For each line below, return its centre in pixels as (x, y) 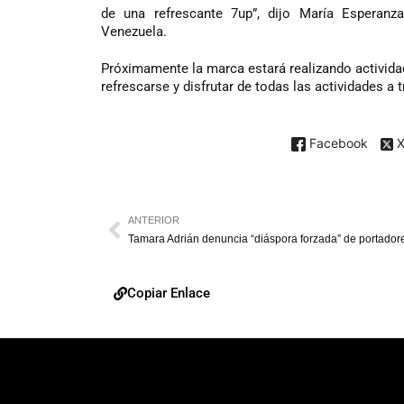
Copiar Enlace (169, 293)
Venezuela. (134, 31)
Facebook (336, 142)
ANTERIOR (154, 220)
